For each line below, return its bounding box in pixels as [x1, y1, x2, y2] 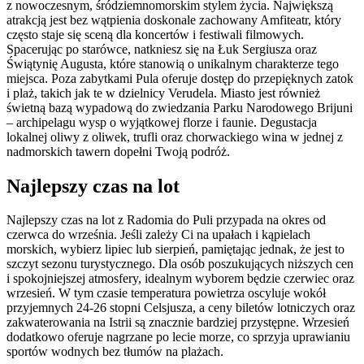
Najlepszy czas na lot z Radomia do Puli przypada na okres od [6, 213, 326, 227]
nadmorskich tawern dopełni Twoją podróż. [6, 144, 230, 158]
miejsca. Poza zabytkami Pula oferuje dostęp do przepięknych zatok [6, 71, 353, 85]
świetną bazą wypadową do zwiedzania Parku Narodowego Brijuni [6, 100, 353, 115]
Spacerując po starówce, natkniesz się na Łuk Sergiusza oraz [6, 41, 317, 56]
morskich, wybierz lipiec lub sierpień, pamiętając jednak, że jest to [6, 242, 344, 257]
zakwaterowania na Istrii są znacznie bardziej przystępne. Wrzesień [6, 315, 349, 330]
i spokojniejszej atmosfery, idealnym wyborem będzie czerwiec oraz [6, 271, 354, 286]
